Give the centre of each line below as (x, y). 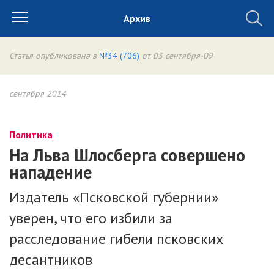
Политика (31, 135)
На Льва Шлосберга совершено (127, 155)
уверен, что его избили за (91, 218)
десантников (51, 260)
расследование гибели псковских (116, 239)
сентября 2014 (38, 94)
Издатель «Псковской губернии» (114, 197)
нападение (50, 172)
